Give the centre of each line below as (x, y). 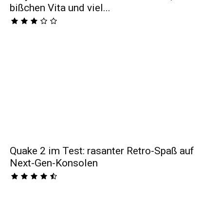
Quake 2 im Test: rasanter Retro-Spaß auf (102, 151)
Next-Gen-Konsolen (54, 163)
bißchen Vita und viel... (60, 8)
